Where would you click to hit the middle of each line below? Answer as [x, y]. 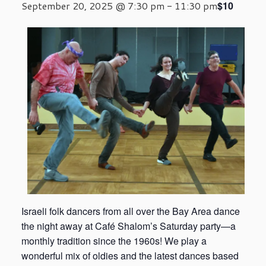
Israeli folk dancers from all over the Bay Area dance [131, 211]
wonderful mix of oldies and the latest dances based [130, 255]
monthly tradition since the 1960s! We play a [114, 240]
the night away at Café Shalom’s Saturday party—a [129, 226]
